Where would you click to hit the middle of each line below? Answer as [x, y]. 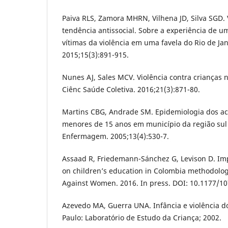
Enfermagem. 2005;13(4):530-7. [116, 136]
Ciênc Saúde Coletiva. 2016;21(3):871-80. [131, 89]
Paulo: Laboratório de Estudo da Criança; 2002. [142, 217]
